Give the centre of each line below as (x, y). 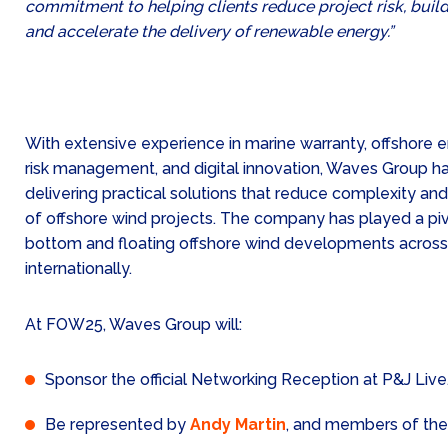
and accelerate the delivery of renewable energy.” (209, 32)
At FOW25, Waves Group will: (133, 324)
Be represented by (117, 425)
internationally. (78, 268)
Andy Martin (238, 425)
